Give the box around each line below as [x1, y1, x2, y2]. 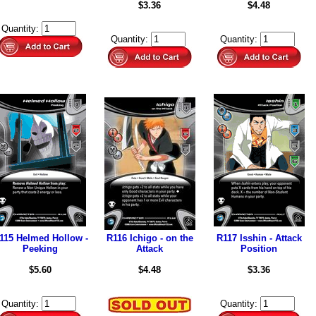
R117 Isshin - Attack [216, 233, 302, 243]
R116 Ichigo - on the [106, 233, 193, 243]
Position [241, 243, 277, 254]
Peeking [23, 243, 58, 254]
